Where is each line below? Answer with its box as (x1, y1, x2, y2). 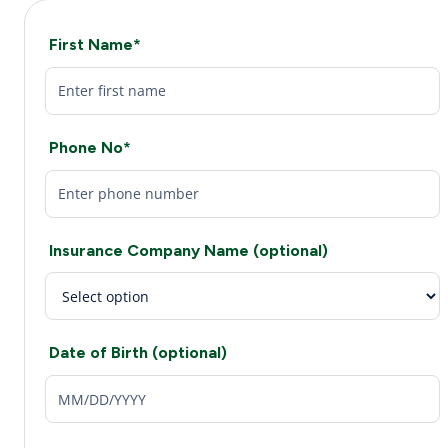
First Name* (49, 35, 141, 54)
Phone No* (49, 137, 131, 157)
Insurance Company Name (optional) (49, 240, 328, 260)
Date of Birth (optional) (49, 343, 227, 363)
